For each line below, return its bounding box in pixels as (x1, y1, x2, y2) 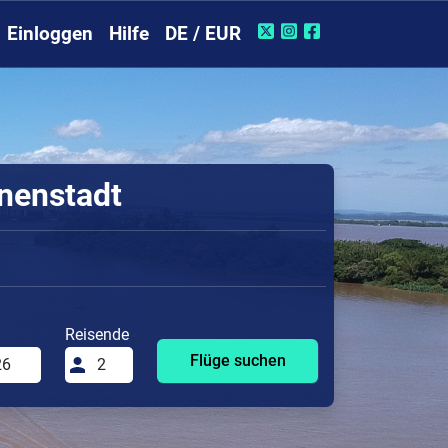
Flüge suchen (189, 350, 286, 370)
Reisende (65, 324, 129, 344)
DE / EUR (165, 22, 241, 46)
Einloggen (7, 22, 93, 46)
